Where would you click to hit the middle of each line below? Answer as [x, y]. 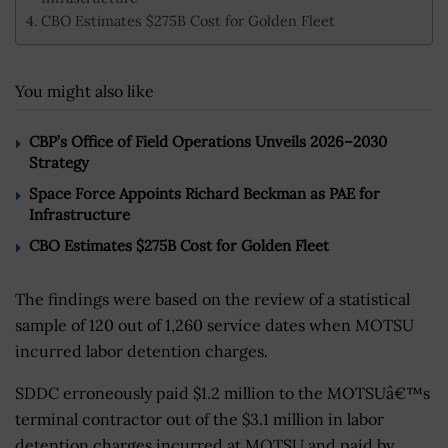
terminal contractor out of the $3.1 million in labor [199, 418]
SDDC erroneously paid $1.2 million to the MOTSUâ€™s [222, 392]
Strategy [59, 162]
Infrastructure [79, 214]
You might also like [84, 90]
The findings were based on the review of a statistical [212, 298]
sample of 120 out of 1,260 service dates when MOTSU [214, 324]
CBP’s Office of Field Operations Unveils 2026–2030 [208, 141]
